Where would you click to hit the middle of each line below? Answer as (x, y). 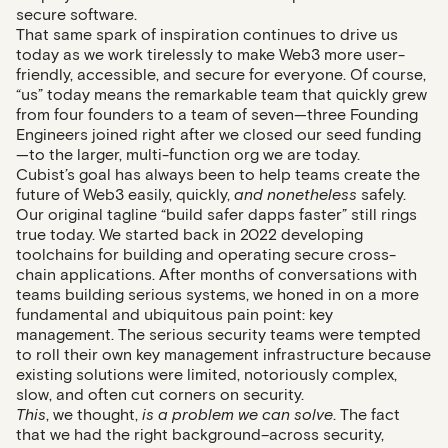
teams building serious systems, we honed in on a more (217, 294)
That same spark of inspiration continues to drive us (207, 34)
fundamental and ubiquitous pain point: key (174, 314)
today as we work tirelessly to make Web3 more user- (210, 54)
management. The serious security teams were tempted (218, 334)
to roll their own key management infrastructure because (223, 354)
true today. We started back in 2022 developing (189, 234)
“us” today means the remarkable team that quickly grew (221, 94)
